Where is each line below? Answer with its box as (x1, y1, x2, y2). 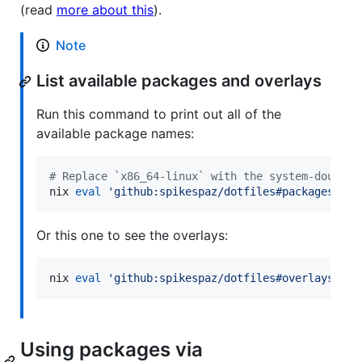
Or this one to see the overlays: (36, 227, 228, 244)
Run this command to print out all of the (36, 106, 281, 123)
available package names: (36, 125, 194, 142)
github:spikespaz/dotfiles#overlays (114, 271, 334, 285)
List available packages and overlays (36, 71, 322, 91)
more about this (57, 2, 154, 19)
